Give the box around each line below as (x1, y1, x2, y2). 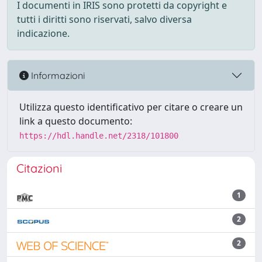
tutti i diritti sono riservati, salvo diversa (17, 13, 192, 26)
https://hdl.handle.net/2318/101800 (19, 131, 178, 140)
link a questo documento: (19, 115, 132, 127)
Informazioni (29, 69, 85, 81)
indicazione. (17, 27, 70, 40)
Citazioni (16, 161, 62, 175)
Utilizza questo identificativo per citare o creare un (19, 101, 243, 113)
